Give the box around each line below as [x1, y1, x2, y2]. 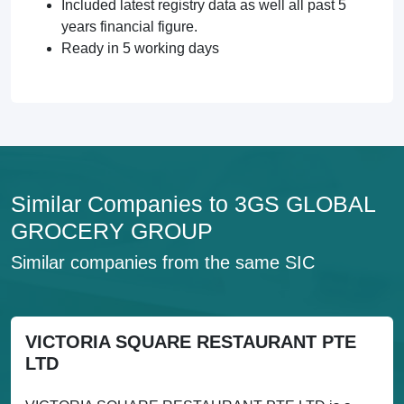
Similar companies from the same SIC [11, 252, 315, 272]
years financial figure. [61, 19, 197, 34]
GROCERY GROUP [11, 218, 213, 243]
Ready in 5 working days [61, 41, 219, 56]
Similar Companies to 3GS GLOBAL [11, 191, 375, 216]
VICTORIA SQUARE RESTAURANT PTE [25, 332, 356, 352]
